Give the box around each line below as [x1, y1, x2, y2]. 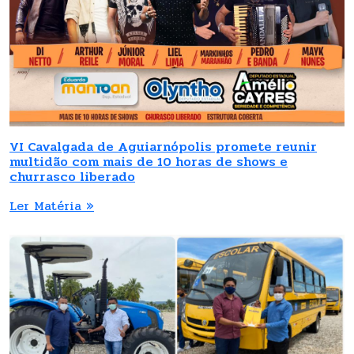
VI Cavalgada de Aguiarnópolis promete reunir [9, 136, 317, 156]
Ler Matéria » [9, 195, 94, 216]
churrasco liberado [9, 166, 135, 186]
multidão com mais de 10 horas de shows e [9, 151, 288, 171]
